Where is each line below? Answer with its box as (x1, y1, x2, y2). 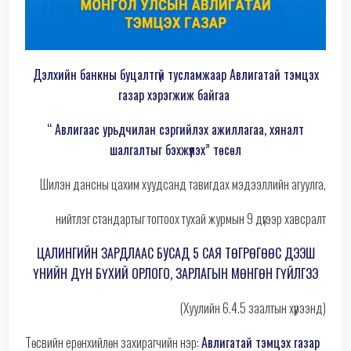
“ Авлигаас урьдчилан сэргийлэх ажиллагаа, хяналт (47, 120, 304, 139)
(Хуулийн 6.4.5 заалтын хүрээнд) (180, 299, 326, 318)
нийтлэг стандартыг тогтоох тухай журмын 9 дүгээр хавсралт (56, 209, 326, 229)
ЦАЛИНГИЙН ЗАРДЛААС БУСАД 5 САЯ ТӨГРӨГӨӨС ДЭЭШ (36, 244, 315, 263)
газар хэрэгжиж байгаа (118, 85, 233, 105)
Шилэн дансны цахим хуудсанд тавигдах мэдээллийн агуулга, (40, 175, 326, 194)
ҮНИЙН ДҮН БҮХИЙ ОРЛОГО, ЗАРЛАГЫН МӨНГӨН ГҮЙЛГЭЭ (33, 264, 318, 284)
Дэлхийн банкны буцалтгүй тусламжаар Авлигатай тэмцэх (32, 65, 319, 85)
